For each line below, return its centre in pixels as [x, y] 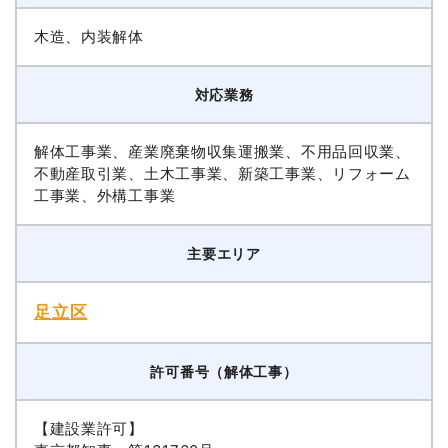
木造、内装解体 [88, 36]
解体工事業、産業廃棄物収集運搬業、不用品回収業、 [222, 151]
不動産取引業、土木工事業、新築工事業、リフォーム [222, 173]
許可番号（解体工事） [224, 371]
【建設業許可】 [88, 428]
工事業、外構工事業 [104, 195]
